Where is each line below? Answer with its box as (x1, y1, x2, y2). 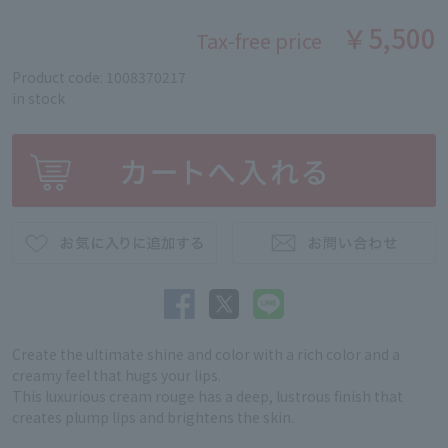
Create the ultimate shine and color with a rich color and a (12, 344, 400, 365)
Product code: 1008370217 (12, 67, 186, 87)
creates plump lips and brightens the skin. (12, 407, 294, 428)
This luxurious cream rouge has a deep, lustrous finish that (12, 386, 403, 407)
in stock (12, 88, 65, 108)
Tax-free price (196, 26, 322, 55)
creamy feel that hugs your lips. (12, 365, 221, 386)
